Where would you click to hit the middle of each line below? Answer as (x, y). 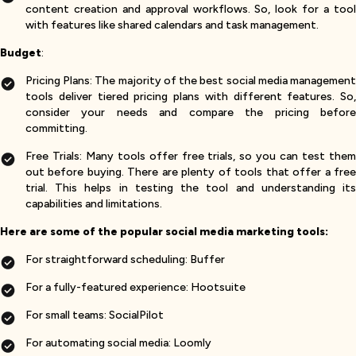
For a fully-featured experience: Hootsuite (135, 287)
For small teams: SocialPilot (95, 315)
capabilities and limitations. (94, 204)
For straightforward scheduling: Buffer (125, 259)
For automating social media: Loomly (118, 343)
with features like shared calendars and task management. (172, 25)
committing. (56, 128)
